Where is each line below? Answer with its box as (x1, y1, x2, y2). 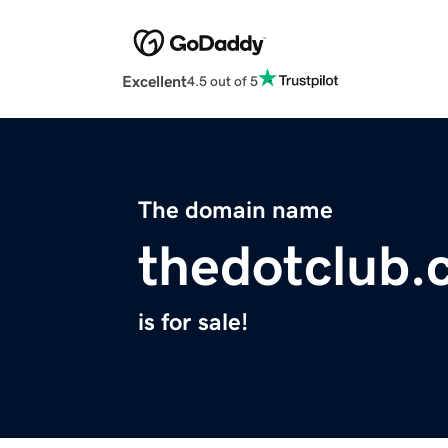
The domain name (138, 198, 333, 223)
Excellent (122, 73, 187, 90)
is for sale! (138, 310, 248, 335)
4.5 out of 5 (187, 73, 258, 88)
